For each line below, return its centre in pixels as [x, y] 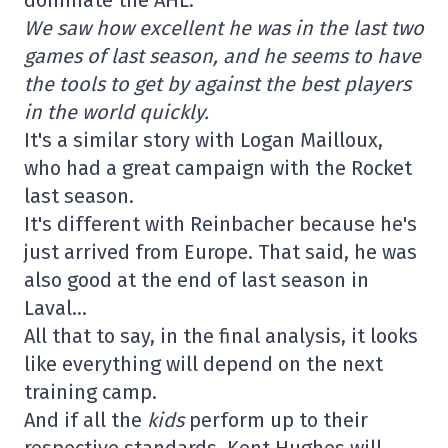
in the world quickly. [116, 112]
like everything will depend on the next [203, 364]
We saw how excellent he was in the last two [224, 28]
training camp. [90, 392]
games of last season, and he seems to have [222, 56]
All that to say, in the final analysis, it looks [221, 336]
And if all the [85, 420]
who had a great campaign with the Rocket [218, 168]
